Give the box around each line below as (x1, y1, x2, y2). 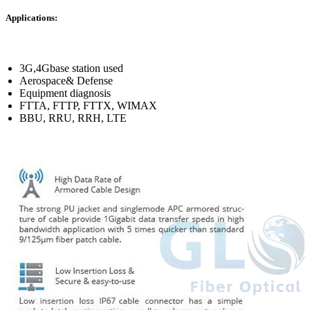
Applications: (6, 12, 57, 24)
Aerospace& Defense (19, 75, 113, 87)
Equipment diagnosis (19, 87, 111, 100)
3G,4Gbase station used (19, 62, 123, 75)
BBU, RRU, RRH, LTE (19, 112, 127, 125)
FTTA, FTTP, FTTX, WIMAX (19, 100, 157, 112)
